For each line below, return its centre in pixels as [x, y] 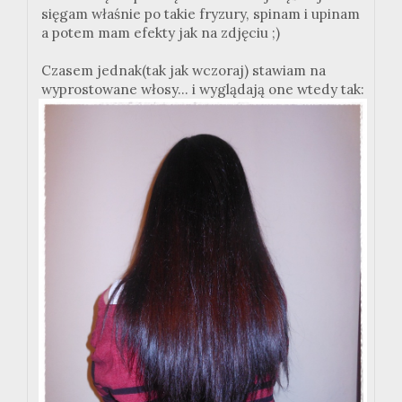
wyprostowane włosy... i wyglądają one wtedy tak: [203, 90]
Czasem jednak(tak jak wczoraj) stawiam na [184, 71]
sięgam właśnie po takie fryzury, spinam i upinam [201, 14]
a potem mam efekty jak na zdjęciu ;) [161, 33]
